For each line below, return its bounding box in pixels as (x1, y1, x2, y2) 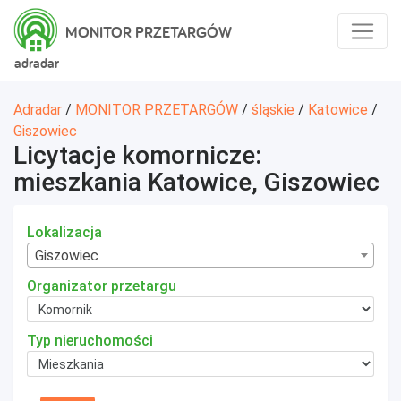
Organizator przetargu (27, 277, 176, 294)
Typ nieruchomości (27, 332, 153, 349)
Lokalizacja (27, 224, 102, 241)
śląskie (252, 101, 294, 118)
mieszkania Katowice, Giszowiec (13, 167, 380, 197)
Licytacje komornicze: (13, 141, 261, 170)
